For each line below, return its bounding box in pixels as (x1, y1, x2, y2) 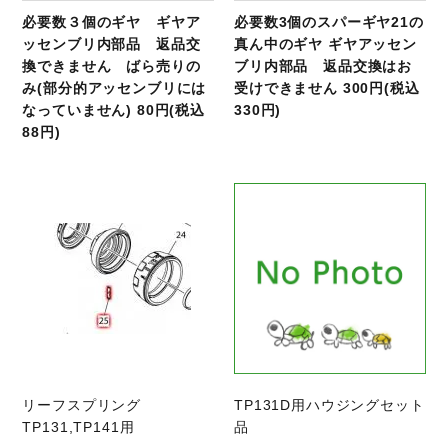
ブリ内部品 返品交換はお (234, 57, 413, 74)
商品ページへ (94, 185, 184, 202)
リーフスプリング (22, 397, 156, 414)
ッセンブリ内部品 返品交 (22, 35, 201, 52)
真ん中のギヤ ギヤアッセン (234, 35, 417, 52)
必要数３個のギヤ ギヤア (22, 13, 201, 30)
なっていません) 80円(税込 (22, 101, 206, 118)
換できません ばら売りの (22, 57, 201, 74)
